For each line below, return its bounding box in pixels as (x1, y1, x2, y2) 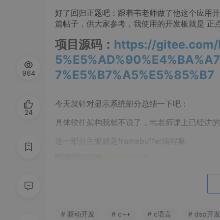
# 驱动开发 (61, 210, 95, 218)
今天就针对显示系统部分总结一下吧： (55, 99, 189, 109)
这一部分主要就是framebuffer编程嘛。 (55, 136, 193, 146)
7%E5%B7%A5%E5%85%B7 (55, 68, 214, 82)
